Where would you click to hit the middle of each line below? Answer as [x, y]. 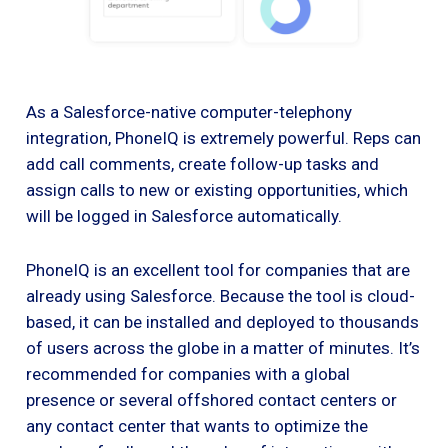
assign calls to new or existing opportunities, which [217, 189]
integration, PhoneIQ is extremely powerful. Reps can [223, 137]
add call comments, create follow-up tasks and [202, 163]
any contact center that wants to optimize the [197, 425]
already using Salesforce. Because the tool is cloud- [220, 295]
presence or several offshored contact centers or [211, 399]
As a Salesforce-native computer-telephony [189, 111]
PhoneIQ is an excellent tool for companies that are [218, 269]
